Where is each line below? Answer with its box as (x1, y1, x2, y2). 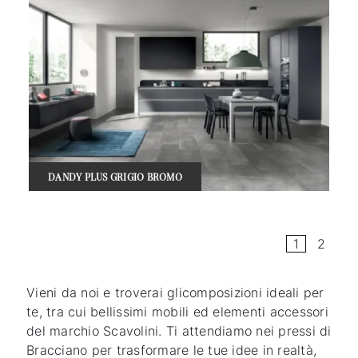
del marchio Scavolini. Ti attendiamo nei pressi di (26, 323, 332, 340)
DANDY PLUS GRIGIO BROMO (48, 170, 182, 184)
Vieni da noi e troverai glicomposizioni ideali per (26, 284, 324, 301)
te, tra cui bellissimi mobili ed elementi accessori (26, 304, 328, 320)
